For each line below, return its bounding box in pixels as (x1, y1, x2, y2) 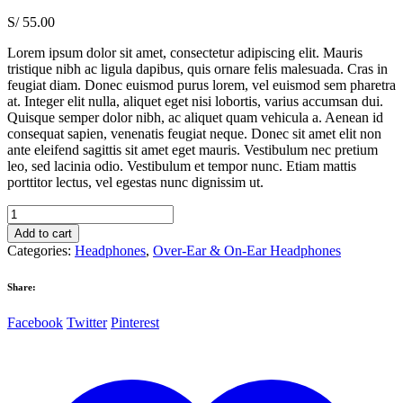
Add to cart (14, 226, 72, 240)
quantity (6, 268, 52, 284)
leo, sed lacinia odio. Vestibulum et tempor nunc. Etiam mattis (7, 157, 356, 174)
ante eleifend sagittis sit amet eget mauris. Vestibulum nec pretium (7, 141, 378, 157)
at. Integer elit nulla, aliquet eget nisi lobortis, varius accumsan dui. (7, 93, 383, 109)
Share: (7, 281, 36, 292)
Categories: (7, 242, 75, 258)
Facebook (7, 314, 63, 330)
